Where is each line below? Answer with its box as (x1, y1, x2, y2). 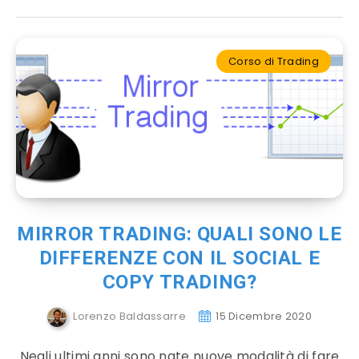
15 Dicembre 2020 (216, 309, 313, 325)
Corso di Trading (228, 54, 319, 69)
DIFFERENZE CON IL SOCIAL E (38, 247, 321, 269)
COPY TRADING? (102, 271, 257, 293)
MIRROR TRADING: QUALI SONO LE (17, 223, 342, 245)
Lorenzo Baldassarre (73, 309, 186, 325)
